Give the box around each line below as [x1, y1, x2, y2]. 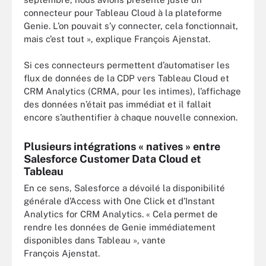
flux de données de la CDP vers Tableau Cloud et [24, 73, 229, 83]
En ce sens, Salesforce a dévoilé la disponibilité [24, 183, 225, 193]
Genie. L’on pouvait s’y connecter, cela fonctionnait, [24, 20, 238, 31]
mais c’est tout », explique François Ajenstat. [24, 33, 210, 44]
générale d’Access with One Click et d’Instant [24, 196, 215, 206]
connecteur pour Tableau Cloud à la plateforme [24, 7, 222, 18]
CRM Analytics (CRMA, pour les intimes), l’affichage [24, 86, 241, 96]
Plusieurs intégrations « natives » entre [24, 140, 220, 153]
